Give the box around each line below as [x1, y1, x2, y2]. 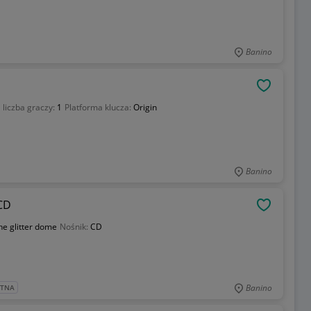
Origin [133, 101, 157, 113]
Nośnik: [59, 221, 90, 233]
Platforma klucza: [64, 101, 133, 113]
